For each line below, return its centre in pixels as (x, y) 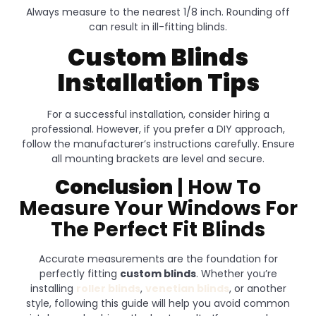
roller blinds (108, 289)
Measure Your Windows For (158, 209)
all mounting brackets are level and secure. (158, 159)
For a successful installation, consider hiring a (158, 115)
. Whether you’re (236, 274)
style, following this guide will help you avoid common (158, 304)
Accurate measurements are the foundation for (158, 259)
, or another (257, 289)
